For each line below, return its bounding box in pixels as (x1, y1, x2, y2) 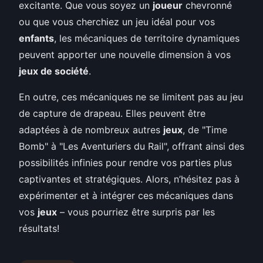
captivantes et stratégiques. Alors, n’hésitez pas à (19, 173, 240, 185)
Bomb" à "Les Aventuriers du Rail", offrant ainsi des (19, 140, 244, 152)
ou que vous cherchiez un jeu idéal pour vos (19, 15, 215, 28)
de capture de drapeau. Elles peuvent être (19, 107, 205, 119)
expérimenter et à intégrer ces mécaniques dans (19, 189, 233, 201)
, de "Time (183, 123, 227, 136)
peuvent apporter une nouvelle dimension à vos (19, 48, 231, 60)
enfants (19, 32, 54, 44)
